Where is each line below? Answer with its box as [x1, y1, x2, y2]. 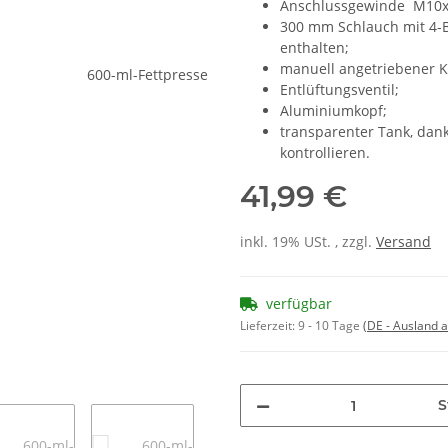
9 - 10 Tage [298, 317, 363, 335]
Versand [376, 232, 431, 252]
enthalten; [280, 38, 349, 58]
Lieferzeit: [240, 317, 298, 335]
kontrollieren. [280, 143, 370, 163]
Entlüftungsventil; [280, 80, 399, 100]
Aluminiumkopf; [280, 101, 387, 121]
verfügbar [266, 294, 332, 314]
